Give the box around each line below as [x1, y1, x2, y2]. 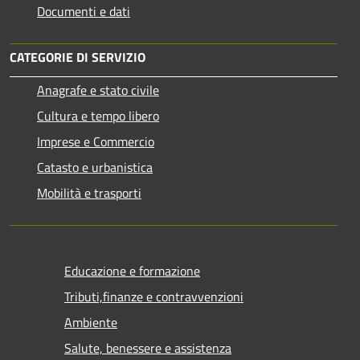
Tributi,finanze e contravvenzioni [64, 287, 243, 307]
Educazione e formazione [64, 261, 200, 281]
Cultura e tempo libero [37, 106, 159, 126]
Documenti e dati [37, 2, 130, 22]
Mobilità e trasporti [37, 183, 141, 203]
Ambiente [64, 313, 117, 333]
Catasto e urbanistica [37, 157, 153, 178]
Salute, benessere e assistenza [64, 338, 231, 358]
